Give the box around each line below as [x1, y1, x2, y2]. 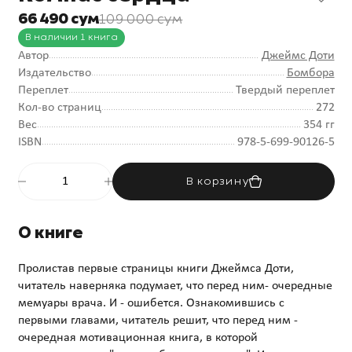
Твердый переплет [235, 83, 335, 97]
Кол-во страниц [17, 101, 101, 114]
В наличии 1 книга [24, 31, 118, 43]
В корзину [185, 174, 249, 188]
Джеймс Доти [261, 49, 335, 62]
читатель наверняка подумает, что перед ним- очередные [17, 279, 332, 292]
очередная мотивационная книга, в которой [17, 331, 258, 344]
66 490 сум [17, 9, 99, 28]
